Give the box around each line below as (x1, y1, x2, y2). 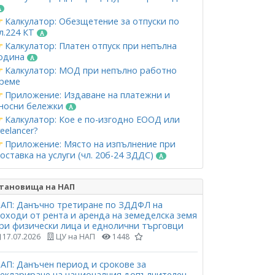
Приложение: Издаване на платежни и (2, 89, 170, 101)
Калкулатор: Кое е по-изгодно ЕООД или (2, 114, 180, 125)
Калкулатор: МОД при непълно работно (2, 64, 177, 76)
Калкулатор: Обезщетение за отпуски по (2, 15, 179, 27)
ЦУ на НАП (54, 231, 95, 242)
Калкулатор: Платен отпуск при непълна (2, 40, 177, 52)
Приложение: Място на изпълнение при (2, 138, 176, 150)
